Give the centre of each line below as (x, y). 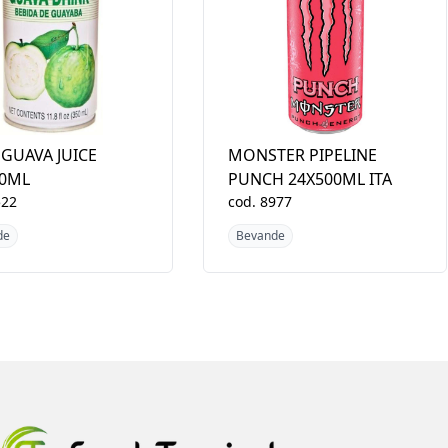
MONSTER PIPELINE (302, 154)
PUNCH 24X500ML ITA (309, 178)
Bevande (260, 235)
